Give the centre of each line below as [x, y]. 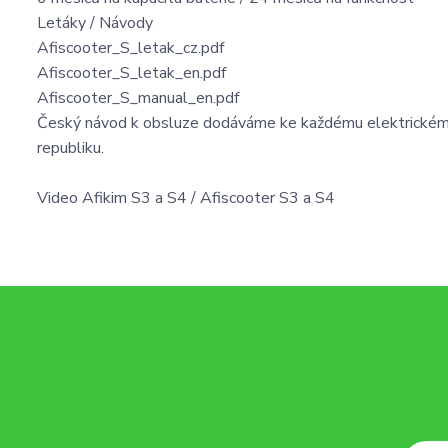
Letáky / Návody [95, 23]
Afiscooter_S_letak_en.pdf [131, 73]
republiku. [70, 148]
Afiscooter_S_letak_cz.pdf [130, 48]
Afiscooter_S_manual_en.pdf [138, 98]
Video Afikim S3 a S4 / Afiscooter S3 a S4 [186, 198]
